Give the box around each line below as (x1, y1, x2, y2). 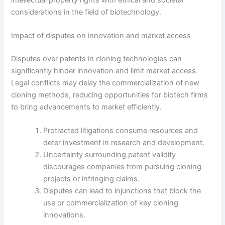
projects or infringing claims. (43, 174, 140, 184)
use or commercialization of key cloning (43, 198, 179, 208)
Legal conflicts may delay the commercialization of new (11, 78, 200, 87)
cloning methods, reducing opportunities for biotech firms (11, 90, 208, 99)
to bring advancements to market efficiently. (11, 102, 162, 111)
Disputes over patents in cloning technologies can (11, 54, 182, 63)
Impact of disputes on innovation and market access (11, 31, 191, 41)
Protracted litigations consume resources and (43, 126, 198, 136)
